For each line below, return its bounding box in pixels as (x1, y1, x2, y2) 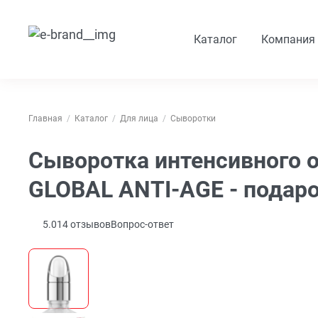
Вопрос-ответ (111, 219, 174, 231)
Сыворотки (170, 114, 216, 124)
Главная (28, 114, 62, 124)
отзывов (68, 219, 111, 231)
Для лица (120, 114, 158, 124)
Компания (261, 33, 315, 46)
